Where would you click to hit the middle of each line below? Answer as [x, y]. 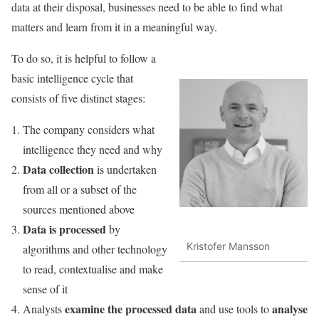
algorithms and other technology [95, 249]
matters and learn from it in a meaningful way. [114, 27]
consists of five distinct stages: [78, 98]
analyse [290, 309]
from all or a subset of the [80, 189]
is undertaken [125, 169]
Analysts [44, 309]
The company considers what [89, 129]
